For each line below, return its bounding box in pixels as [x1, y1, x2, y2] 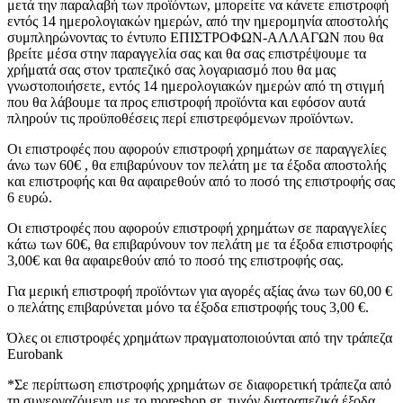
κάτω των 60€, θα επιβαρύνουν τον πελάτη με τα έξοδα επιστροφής [7, 237, 392, 253]
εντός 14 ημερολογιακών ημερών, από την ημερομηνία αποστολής [7, 13, 388, 30]
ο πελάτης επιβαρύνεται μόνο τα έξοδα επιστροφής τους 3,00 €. [7, 300, 369, 316]
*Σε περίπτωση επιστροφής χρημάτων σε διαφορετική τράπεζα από [7, 377, 391, 393]
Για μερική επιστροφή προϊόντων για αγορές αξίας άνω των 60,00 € [7, 283, 392, 300]
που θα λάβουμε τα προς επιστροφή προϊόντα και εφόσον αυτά [7, 94, 365, 111]
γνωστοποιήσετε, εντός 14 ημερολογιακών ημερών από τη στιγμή [7, 78, 384, 94]
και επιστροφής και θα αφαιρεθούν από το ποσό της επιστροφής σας [7, 174, 395, 190]
